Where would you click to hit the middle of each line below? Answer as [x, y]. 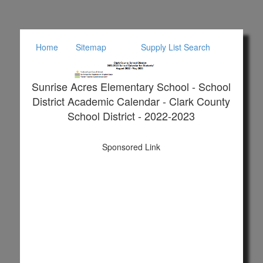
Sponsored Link [131, 146]
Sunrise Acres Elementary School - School [131, 86]
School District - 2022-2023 [131, 115]
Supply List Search [175, 47]
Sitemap [91, 47]
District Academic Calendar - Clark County [131, 101]
